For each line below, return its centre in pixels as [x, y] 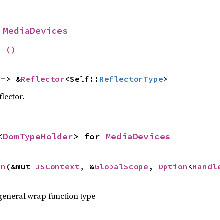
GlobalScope [121, 166]
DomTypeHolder [38, 136]
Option [173, 166]
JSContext [57, 166]
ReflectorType [131, 79]
